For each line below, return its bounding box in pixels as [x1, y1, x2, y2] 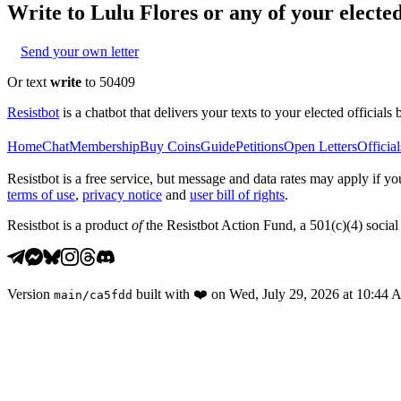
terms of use [7, 186, 75, 202]
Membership [69, 138, 140, 154]
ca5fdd [90, 287, 132, 302]
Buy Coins [140, 138, 200, 154]
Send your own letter [21, 43, 139, 59]
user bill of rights [190, 186, 285, 202]
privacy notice [82, 186, 162, 202]
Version [7, 286, 50, 302]
